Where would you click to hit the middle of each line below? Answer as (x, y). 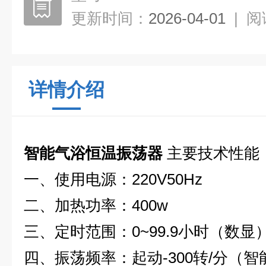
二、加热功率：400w (96, 205)
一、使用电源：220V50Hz (113, 179)
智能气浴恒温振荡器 (93, 153)
